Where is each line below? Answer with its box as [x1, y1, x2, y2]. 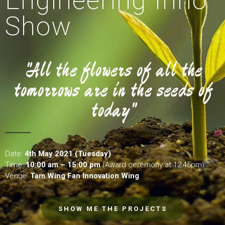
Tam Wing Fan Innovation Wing [30, 171, 141, 180]
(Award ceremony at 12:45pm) [102, 160, 204, 169]
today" [90, 100, 135, 120]
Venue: [5, 171, 30, 180]
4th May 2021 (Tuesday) [23, 149, 111, 158]
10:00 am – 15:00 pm [24, 160, 102, 169]
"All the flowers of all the [24, 60, 201, 80]
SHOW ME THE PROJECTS [58, 205, 167, 212]
